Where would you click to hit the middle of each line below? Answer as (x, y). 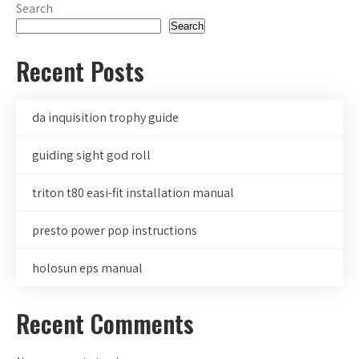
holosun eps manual (87, 268)
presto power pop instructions (115, 231)
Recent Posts (80, 71)
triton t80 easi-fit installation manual (133, 193)
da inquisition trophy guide (105, 118)
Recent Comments (105, 324)
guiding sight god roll (91, 155)
